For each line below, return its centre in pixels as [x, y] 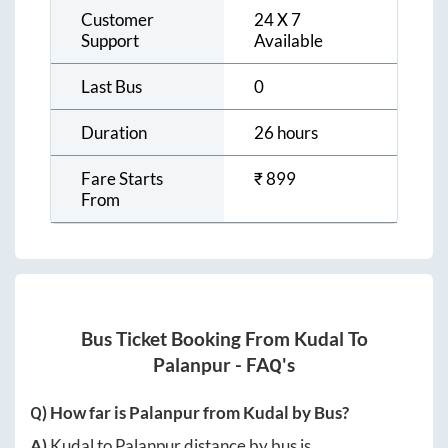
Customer [117, 19]
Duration [114, 132]
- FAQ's [263, 365]
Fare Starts [122, 178]
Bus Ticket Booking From [187, 339]
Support [110, 40]
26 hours [286, 132]
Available [288, 40]
